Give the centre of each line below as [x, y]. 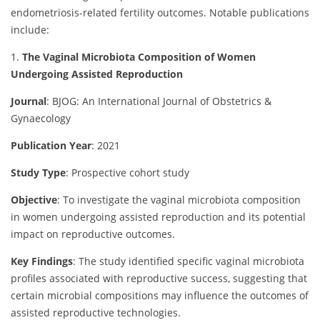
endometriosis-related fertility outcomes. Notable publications [160, 12]
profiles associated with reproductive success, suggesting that [159, 278]
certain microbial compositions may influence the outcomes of [160, 295]
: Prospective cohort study [127, 172]
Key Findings [42, 261]
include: [30, 29]
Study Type [38, 172]
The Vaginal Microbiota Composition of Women [139, 56]
